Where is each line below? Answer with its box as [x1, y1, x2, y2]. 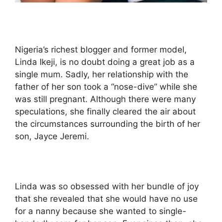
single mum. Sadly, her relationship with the [15, 69, 188, 79]
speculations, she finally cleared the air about [15, 106, 196, 116]
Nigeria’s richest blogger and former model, [15, 44, 187, 55]
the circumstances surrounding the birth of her [15, 118, 200, 129]
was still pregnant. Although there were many [15, 94, 196, 104]
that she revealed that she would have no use [15, 193, 198, 204]
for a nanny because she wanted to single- [15, 206, 186, 216]
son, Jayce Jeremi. [15, 131, 89, 141]
